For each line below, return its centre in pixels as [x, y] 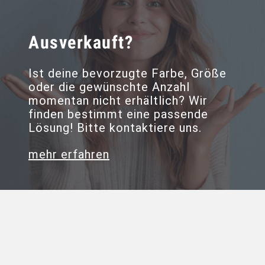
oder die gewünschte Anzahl [109, 87]
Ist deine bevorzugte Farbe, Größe [127, 73]
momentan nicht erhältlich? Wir [118, 101]
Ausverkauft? [81, 42]
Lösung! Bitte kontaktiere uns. [115, 128]
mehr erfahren [69, 154]
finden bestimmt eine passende [118, 114]
